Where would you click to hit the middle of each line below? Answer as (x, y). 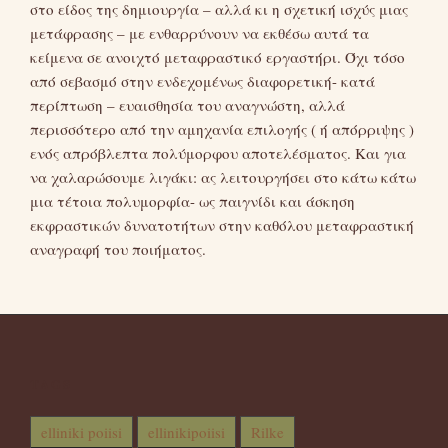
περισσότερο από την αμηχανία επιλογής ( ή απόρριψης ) (222, 129)
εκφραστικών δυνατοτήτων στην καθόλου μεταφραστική (222, 225)
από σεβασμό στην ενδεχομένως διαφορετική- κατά (202, 81)
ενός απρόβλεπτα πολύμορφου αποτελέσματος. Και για (218, 153)
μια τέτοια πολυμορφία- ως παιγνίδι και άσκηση (192, 201)
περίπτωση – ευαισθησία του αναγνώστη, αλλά (187, 105)
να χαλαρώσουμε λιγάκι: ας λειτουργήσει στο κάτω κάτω (223, 177)
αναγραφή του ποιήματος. (118, 249)
